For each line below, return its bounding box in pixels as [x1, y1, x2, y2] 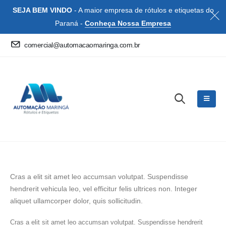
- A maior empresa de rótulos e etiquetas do [72, 6, 214, 15]
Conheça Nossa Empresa [85, 19, 171, 28]
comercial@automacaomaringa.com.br [24, 41, 140, 49]
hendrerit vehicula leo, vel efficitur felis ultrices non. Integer [10, 185, 197, 193]
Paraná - [55, 19, 85, 28]
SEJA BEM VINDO [12, 6, 72, 15]
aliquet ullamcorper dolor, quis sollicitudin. [10, 197, 143, 205]
